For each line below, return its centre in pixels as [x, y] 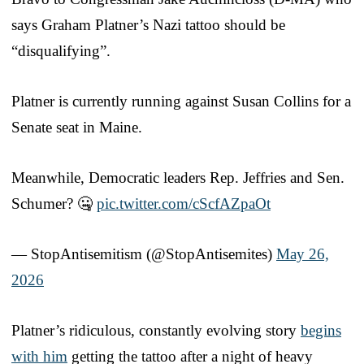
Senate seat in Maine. [77, 128]
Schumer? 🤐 [54, 204]
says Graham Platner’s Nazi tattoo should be [148, 25]
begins [321, 331]
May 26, [303, 254]
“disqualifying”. [61, 51]
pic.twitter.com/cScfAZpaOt [184, 204]
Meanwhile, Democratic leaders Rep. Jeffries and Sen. [178, 178]
